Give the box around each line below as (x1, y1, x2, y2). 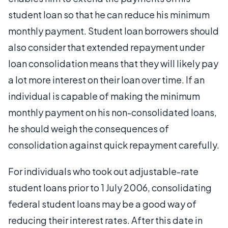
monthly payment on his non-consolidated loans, (8, 106, 217, 118)
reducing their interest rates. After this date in (8, 214, 203, 226)
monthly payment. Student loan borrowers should (8, 25, 219, 37)
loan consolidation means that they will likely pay (8, 58, 218, 69)
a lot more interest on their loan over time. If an (8, 74, 205, 85)
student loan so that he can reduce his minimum (8, 9, 210, 20)
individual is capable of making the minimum (8, 90, 200, 102)
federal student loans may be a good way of (8, 198, 196, 210)
